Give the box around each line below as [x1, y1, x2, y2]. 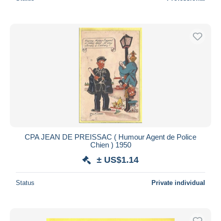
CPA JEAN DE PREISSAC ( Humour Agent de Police [25, 132, 196, 141]
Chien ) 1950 [90, 140, 131, 149]
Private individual [151, 179, 205, 186]
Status [16, 179, 35, 186]
